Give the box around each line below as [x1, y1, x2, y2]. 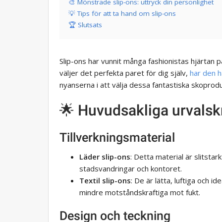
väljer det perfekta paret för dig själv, [59, 67, 190, 78]
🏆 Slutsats [68, 20, 102, 29]
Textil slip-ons [79, 175, 131, 185]
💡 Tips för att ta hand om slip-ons [68, 8, 176, 18]
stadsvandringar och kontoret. [79, 163, 182, 173]
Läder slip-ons [79, 151, 130, 162]
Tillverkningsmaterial [59, 130, 175, 145]
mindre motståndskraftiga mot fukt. [79, 187, 200, 197]
